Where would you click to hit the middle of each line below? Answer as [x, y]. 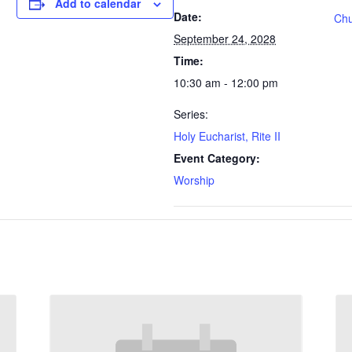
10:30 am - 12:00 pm [226, 82]
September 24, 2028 [225, 38]
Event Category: [217, 158]
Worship [194, 180]
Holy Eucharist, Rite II [227, 136]
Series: [191, 114]
